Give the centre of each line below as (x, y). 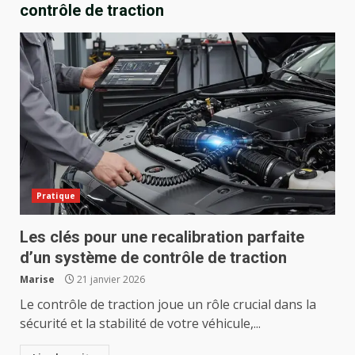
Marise (37, 279)
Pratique (56, 196)
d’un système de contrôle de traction (153, 258)
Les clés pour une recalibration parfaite (162, 237)
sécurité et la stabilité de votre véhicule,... (140, 323)
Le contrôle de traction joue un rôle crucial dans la (168, 304)
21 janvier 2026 (110, 279)
